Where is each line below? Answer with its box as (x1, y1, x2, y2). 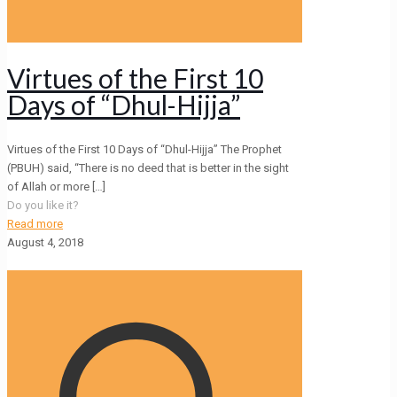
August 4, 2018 (7, 235, 83, 249)
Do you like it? (7, 198, 79, 212)
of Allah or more (7, 179, 90, 193)
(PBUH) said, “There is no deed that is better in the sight (7, 160, 289, 175)
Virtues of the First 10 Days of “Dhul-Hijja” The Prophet (7, 142, 282, 156)
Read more (7, 216, 63, 230)
